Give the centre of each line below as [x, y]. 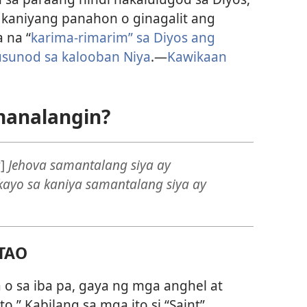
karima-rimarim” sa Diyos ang [123, 37]
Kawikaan [197, 56]
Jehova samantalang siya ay [89, 165]
